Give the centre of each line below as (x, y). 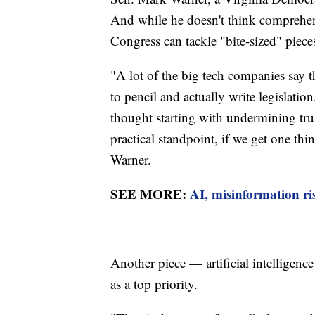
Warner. (131, 159)
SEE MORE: (150, 193)
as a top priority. (154, 283)
